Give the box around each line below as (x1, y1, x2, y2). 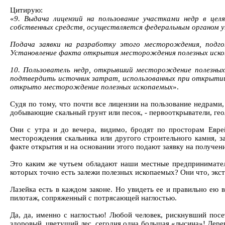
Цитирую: (10, 6, 43, 14)
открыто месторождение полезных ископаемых (10, 83, 173, 91)
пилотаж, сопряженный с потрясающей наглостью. (10, 194, 177, 202)
